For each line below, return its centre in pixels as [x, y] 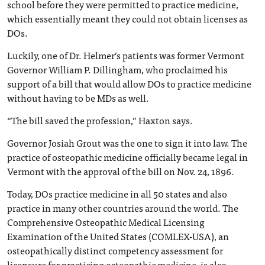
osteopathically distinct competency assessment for [115, 251]
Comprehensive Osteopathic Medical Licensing [106, 222]
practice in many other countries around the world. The [123, 208]
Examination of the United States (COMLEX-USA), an [118, 236]
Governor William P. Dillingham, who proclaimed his [117, 70]
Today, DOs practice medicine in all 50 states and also [117, 194]
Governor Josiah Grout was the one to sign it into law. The [127, 143]
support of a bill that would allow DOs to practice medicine [129, 84]
